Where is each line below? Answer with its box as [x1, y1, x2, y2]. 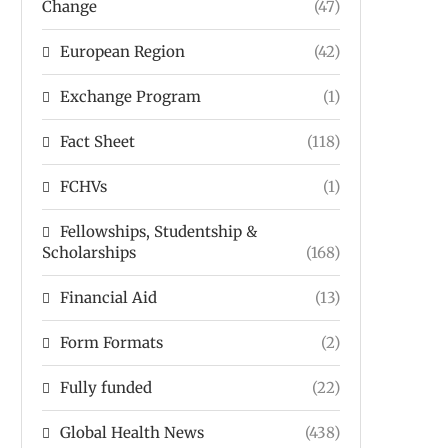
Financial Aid [60, 288, 157, 308]
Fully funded [60, 378, 152, 398]
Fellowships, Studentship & [60, 222, 257, 242]
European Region [60, 42, 185, 62]
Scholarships [42, 243, 136, 263]
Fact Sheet [60, 132, 135, 152]
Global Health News [60, 423, 204, 443]
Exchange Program [60, 87, 201, 107]
